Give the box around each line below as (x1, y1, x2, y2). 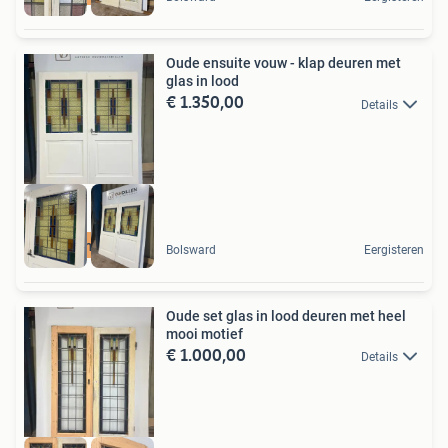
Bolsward (166, 242, 216, 257)
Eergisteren (364, 242, 424, 257)
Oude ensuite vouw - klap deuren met (166, 55, 401, 72)
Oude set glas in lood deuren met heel (166, 307, 406, 324)
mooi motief (166, 325, 243, 342)
